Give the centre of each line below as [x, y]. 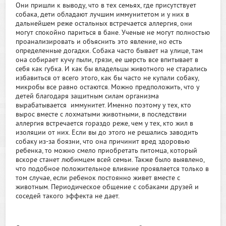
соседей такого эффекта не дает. [68, 196]
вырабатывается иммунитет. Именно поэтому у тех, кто [104, 106]
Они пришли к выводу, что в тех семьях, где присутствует [106, 6]
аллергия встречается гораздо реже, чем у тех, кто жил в [105, 124]
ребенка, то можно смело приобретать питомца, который [107, 151]
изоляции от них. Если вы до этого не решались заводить [107, 133]
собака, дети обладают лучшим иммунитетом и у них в [103, 15]
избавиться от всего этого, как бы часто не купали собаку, [107, 78]
